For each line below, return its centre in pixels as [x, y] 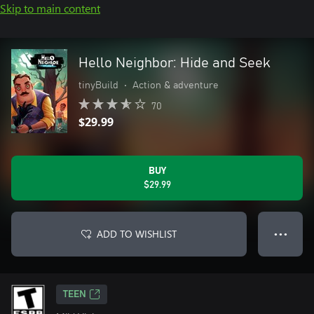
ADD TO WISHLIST [137, 234]
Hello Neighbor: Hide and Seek [175, 63]
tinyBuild [98, 86]
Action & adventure [176, 86]
